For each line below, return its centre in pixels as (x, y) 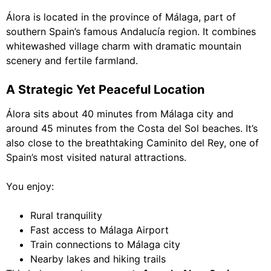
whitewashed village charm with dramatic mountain (124, 46)
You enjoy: (30, 187)
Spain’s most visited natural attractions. (96, 158)
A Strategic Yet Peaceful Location (105, 90)
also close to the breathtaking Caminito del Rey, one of (132, 143)
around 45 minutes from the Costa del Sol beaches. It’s (132, 129)
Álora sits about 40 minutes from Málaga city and (120, 114)
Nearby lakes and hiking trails (98, 259)
